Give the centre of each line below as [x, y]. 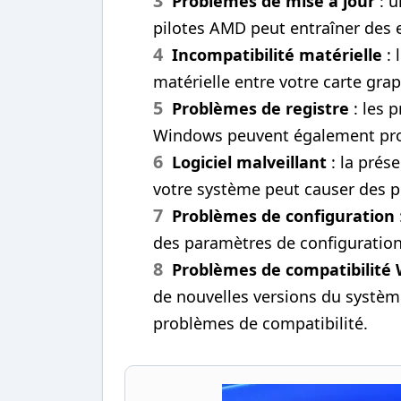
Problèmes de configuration [283, 215]
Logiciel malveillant [249, 162]
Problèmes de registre [260, 108]
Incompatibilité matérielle [277, 54]
